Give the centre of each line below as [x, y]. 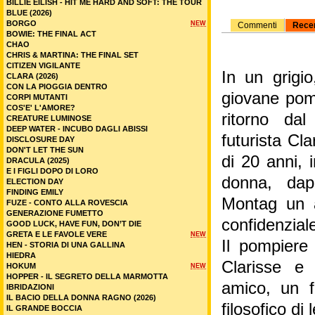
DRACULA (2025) [38, 160]
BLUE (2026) [29, 13]
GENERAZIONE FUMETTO [55, 213]
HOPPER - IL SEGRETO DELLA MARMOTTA [87, 276]
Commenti [257, 25]
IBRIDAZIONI [30, 287]
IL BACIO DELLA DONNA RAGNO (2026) [81, 297]
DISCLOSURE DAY [40, 139]
